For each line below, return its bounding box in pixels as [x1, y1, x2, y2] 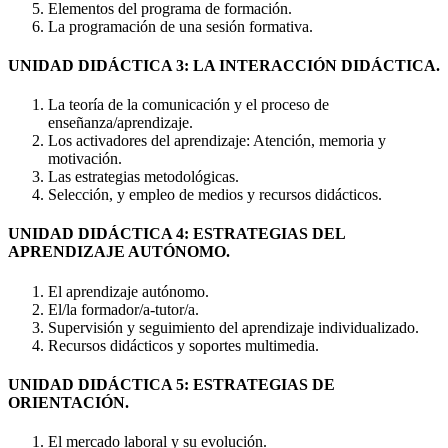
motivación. [48, 150, 122, 168]
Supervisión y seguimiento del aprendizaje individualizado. [48, 318, 419, 336]
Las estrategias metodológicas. [48, 168, 239, 186]
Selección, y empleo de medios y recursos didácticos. [48, 186, 382, 204]
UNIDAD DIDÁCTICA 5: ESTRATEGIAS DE [8, 376, 335, 394]
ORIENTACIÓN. [8, 394, 129, 412]
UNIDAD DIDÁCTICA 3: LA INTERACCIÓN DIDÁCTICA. [8, 56, 440, 74]
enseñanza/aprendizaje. [48, 114, 193, 132]
